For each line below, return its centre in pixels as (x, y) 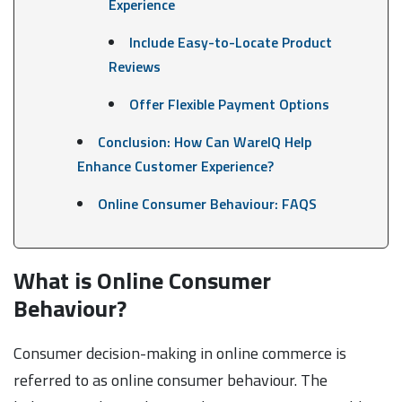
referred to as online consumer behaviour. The (170, 380)
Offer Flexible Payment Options (229, 104)
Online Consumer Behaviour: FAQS (207, 203)
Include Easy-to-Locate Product (230, 42)
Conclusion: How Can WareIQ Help (204, 141)
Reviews (134, 66)
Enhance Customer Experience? (175, 166)
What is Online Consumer (142, 280)
